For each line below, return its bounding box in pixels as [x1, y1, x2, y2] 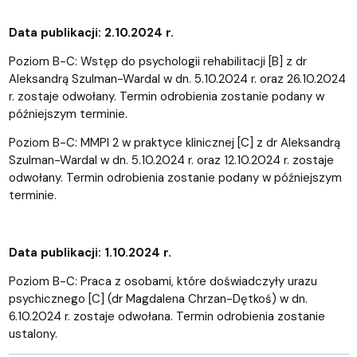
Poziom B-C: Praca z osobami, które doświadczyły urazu [8, 273, 317, 289]
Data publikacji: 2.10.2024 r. [8, 24, 174, 41]
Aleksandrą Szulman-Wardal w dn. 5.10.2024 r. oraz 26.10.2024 [8, 70, 346, 87]
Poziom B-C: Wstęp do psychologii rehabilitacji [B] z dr [8, 53, 307, 69]
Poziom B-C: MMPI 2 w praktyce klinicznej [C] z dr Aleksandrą [8, 134, 340, 151]
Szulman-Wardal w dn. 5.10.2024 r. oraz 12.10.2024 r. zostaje [8, 151, 334, 168]
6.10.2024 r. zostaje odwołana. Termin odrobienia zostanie [8, 308, 325, 324]
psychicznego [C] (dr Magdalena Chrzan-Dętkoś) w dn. [8, 290, 308, 307]
